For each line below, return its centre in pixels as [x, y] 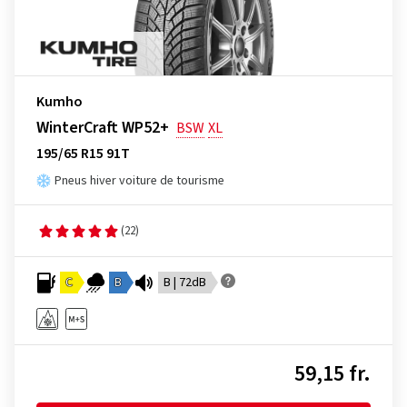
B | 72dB [185, 283]
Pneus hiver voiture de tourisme [139, 181]
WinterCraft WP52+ [103, 128]
